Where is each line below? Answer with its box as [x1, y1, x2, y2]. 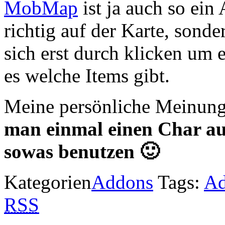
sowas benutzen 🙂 [4, 141, 159, 163]
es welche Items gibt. [4, 65, 170, 87]
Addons [91, 171, 153, 193]
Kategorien [4, 171, 91, 193]
